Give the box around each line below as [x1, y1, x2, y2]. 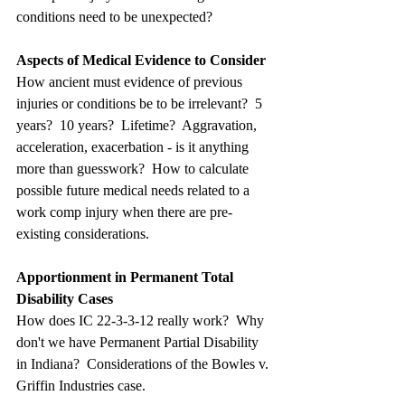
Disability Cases [16, 290, 113, 306]
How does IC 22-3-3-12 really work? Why [16, 312, 268, 328]
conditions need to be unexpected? [16, 8, 212, 24]
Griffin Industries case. [16, 377, 146, 393]
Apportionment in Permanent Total [16, 268, 237, 285]
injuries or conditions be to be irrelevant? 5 [16, 95, 266, 111]
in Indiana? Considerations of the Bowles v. [16, 355, 272, 372]
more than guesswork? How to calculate [16, 160, 252, 176]
